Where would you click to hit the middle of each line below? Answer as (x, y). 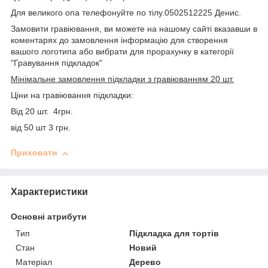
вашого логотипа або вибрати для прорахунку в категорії (122, 52)
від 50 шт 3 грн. (41, 128)
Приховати (34, 153)
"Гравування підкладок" (57, 63)
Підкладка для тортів (174, 233)
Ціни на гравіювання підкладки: (72, 95)
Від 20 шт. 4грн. (42, 112)
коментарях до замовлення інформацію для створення (119, 40)
